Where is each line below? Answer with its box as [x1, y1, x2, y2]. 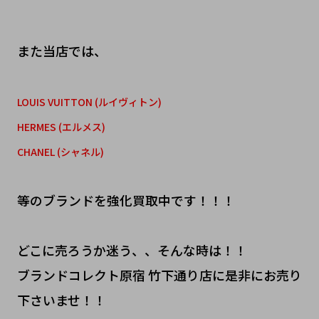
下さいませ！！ [16, 290, 106, 309]
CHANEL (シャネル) [16, 144, 104, 159]
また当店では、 [16, 41, 107, 60]
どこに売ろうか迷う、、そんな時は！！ [16, 240, 247, 259]
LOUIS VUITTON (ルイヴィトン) [16, 94, 162, 109]
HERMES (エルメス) [16, 119, 105, 134]
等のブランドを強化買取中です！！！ [16, 190, 235, 209]
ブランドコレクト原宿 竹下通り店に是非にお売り [16, 265, 302, 284]
